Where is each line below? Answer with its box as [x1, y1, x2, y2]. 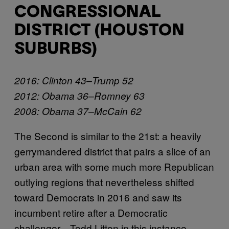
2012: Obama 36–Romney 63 [14, 88, 145, 102]
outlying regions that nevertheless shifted [14, 174, 194, 189]
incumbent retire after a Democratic [14, 205, 168, 219]
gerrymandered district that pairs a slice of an [14, 144, 211, 158]
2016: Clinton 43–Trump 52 [14, 73, 133, 87]
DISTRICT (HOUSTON [14, 24, 185, 39]
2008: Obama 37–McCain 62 [14, 104, 142, 118]
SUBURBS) [14, 42, 97, 57]
